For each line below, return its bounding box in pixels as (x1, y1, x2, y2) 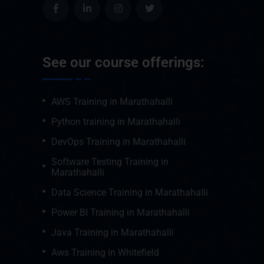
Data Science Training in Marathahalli (51, 187, 208, 199)
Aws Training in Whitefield (51, 247, 159, 259)
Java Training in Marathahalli (51, 227, 174, 239)
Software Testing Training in (51, 156, 169, 168)
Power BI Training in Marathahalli (51, 207, 190, 219)
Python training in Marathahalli (51, 116, 180, 128)
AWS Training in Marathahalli (51, 96, 173, 108)
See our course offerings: (42, 54, 204, 71)
